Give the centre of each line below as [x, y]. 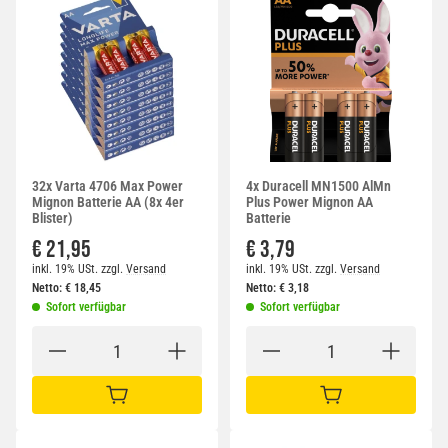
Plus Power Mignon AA [309, 202]
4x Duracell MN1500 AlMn [318, 186]
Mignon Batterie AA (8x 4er [108, 202]
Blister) [52, 218]
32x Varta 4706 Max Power [107, 186]
